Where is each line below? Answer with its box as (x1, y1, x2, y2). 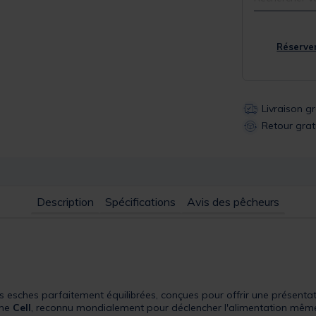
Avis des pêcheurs (187, 194, 279, 209)
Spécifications (105, 194, 176, 209)
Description (37, 194, 94, 209)
